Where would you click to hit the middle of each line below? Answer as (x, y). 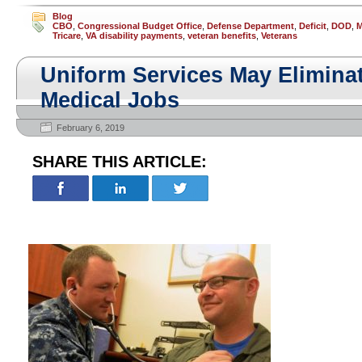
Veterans (279, 36)
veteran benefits (222, 36)
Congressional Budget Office (140, 26)
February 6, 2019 (90, 128)
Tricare (67, 36)
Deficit (313, 26)
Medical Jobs (110, 100)
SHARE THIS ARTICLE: (120, 162)
